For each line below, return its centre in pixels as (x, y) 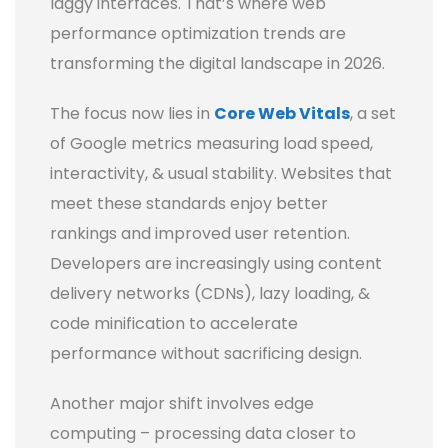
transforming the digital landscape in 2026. (219, 64)
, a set (373, 114)
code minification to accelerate (174, 324)
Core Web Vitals (282, 114)
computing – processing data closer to (203, 434)
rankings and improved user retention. (200, 234)
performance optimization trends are (198, 34)
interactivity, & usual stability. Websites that (221, 174)
